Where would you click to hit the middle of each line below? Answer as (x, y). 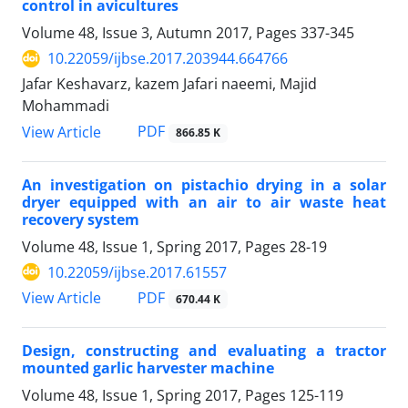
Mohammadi (66, 106)
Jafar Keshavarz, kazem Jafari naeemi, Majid (169, 84)
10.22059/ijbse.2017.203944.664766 (168, 59)
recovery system (81, 219)
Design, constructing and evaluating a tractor (204, 350)
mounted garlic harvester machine (148, 367)
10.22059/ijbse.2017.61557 (137, 272)
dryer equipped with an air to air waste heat (204, 202)
